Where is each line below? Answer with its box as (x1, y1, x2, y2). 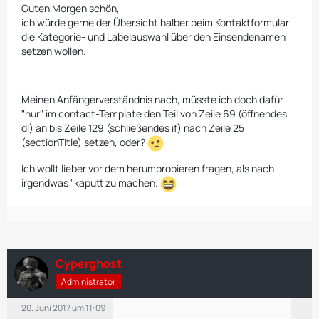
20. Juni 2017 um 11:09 (21, 301, 105, 314)
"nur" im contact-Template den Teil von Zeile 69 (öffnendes (21, 106, 287, 120)
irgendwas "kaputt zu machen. (21, 176, 160, 189)
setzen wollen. (21, 43, 86, 58)
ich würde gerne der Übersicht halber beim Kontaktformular (21, 15, 289, 29)
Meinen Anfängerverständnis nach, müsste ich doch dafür (21, 92, 283, 106)
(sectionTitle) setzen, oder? (21, 135, 147, 149)
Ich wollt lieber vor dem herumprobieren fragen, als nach (21, 161, 274, 175)
